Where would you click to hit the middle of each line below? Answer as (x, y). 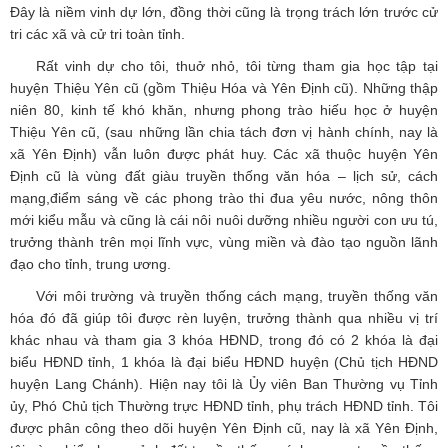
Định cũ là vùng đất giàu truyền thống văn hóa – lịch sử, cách (224, 176)
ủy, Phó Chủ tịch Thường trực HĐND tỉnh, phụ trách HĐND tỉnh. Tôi (224, 406)
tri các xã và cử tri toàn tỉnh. (97, 34)
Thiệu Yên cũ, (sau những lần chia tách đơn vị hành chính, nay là (224, 132)
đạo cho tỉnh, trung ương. (90, 264)
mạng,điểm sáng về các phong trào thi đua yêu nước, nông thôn (224, 198)
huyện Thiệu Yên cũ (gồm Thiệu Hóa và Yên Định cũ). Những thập (224, 88)
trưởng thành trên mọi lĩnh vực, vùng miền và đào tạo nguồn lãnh (224, 242)
